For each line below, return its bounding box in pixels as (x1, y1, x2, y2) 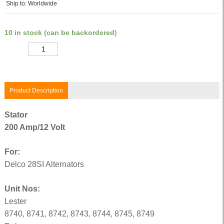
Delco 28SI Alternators (4, 160, 84, 168)
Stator (4, 110, 27, 119)
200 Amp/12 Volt (4, 123, 65, 131)
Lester (4, 197, 26, 205)
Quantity (3, 46, 26, 53)
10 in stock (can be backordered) (4, 28, 117, 36)
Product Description (9, 87, 63, 94)
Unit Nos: (4, 184, 40, 193)
